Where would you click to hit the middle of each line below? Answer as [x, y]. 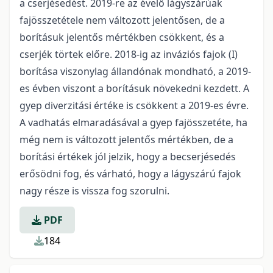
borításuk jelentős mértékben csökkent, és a [122, 37]
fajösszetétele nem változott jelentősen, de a [122, 20]
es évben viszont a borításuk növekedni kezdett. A [134, 88]
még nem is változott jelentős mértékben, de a [126, 140]
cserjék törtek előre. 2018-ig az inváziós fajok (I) [129, 54]
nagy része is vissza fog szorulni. [96, 191]
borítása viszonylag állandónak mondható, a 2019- [135, 71]
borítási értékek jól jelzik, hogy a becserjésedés [128, 157]
